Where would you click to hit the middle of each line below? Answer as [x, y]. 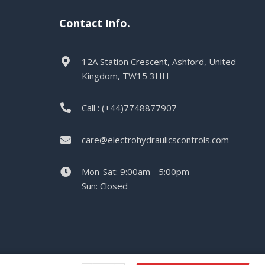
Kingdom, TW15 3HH [125, 76]
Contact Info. [95, 23]
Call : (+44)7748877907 [129, 108]
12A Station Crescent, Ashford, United [159, 62]
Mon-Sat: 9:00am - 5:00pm [135, 172]
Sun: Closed [104, 186]
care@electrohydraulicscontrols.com [155, 140]
